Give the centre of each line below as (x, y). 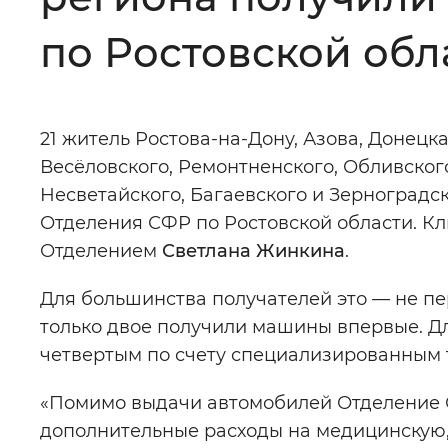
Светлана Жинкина (253, 251)
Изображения (167, 112)
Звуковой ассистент (196, 194)
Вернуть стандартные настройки (290, 308)
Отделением (101, 251)
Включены (339, 112)
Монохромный (330, 30)
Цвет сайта (153, 30)
